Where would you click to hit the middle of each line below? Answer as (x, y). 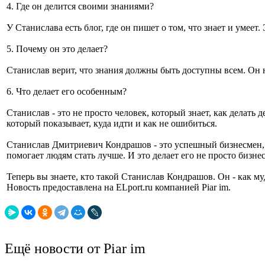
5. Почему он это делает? (57, 49)
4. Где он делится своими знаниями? (80, 6)
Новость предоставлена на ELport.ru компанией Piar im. (119, 187)
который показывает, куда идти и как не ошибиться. (112, 123)
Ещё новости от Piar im (75, 248)
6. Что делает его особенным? (67, 91)
